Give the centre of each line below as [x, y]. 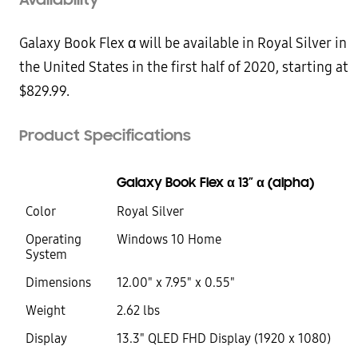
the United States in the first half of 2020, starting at [184, 67]
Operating [54, 239]
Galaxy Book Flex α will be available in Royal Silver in [183, 43]
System [46, 254]
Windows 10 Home [169, 239]
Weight [46, 310]
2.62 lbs [138, 310]
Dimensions [58, 282]
